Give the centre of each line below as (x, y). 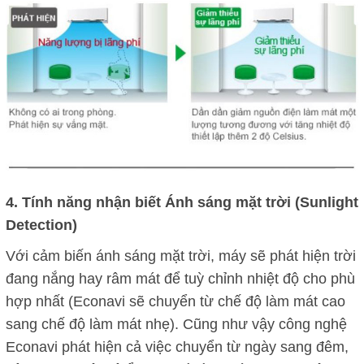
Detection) (41, 225)
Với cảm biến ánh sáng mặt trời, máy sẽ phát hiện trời (181, 256)
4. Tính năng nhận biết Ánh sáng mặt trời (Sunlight (182, 203)
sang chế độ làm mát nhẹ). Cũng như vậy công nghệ (176, 325)
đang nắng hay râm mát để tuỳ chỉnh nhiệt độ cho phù (180, 279)
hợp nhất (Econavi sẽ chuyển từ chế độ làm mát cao (175, 302)
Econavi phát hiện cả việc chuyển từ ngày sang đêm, (177, 347)
